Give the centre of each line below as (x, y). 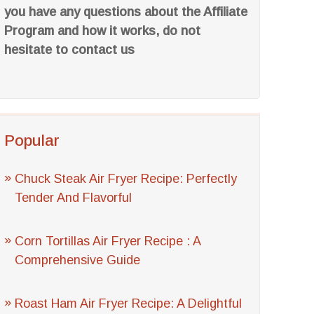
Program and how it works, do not (103, 31)
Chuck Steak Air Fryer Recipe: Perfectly (126, 179)
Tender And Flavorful (74, 198)
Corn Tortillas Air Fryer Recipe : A (108, 241)
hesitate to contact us (70, 50)
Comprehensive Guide (78, 260)
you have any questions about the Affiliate (126, 12)
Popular (32, 141)
